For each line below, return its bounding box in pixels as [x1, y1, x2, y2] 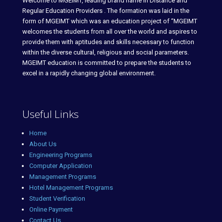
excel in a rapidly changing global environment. [22, 69, 156, 77]
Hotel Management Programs [29, 184, 113, 192]
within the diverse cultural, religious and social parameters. [22, 49, 189, 56]
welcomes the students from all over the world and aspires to [22, 28, 197, 36]
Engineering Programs [29, 151, 92, 159]
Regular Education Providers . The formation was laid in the [22, 7, 189, 15]
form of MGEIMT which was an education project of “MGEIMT [22, 17, 197, 25]
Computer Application [29, 162, 92, 170]
